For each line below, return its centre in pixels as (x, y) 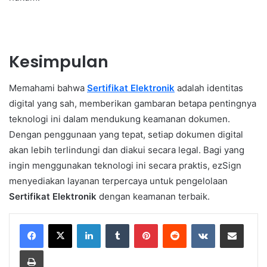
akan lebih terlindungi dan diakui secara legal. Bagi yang (127, 150)
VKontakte (234, 224)
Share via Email (253, 224)
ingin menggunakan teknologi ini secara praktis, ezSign (125, 166)
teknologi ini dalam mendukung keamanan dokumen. (119, 119)
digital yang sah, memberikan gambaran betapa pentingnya (133, 104)
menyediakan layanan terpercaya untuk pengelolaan (118, 181)
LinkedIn (116, 224)
